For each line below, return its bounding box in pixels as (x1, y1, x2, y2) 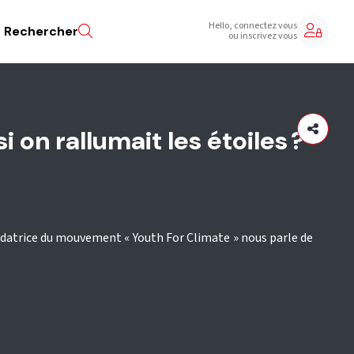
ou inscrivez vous (228, 29, 297, 43)
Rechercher (4, 22, 78, 40)
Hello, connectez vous (209, 19, 297, 32)
